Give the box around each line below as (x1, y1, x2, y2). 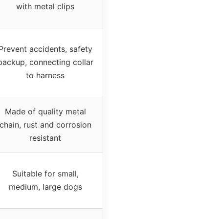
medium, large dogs (8, 181, 82, 192)
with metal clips (16, 1, 74, 11)
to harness (26, 70, 65, 80)
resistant (29, 132, 61, 143)
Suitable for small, (12, 168, 79, 178)
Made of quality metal (4, 106, 86, 116)
